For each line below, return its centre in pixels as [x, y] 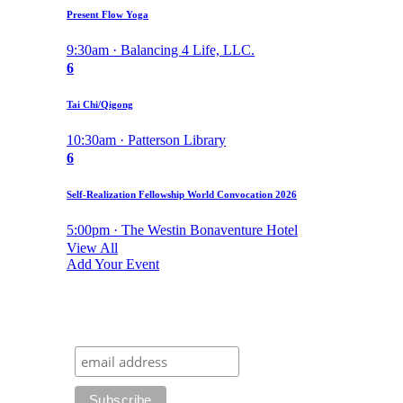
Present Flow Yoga [107, 14]
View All [92, 247]
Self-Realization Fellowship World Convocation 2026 [182, 194]
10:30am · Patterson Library [146, 139]
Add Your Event [113, 264]
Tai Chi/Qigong [100, 104]
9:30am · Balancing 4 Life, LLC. [161, 49]
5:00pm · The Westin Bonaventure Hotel [182, 229]
